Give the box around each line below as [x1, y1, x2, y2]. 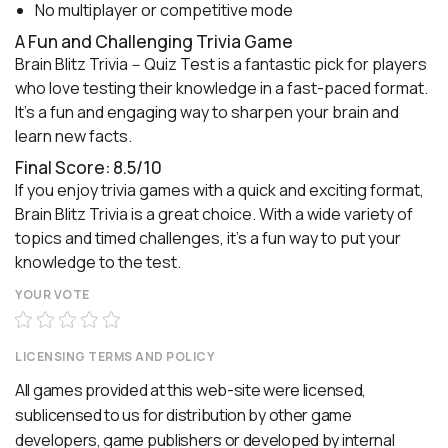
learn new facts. [15, 125, 132, 148]
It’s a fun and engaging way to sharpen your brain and [15, 101, 399, 124]
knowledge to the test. [15, 251, 181, 274]
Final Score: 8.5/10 [15, 156, 162, 180]
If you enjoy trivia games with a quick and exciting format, [15, 179, 424, 202]
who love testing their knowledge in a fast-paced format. [15, 77, 428, 100]
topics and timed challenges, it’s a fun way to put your [15, 227, 401, 250]
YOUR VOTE [15, 286, 90, 304]
